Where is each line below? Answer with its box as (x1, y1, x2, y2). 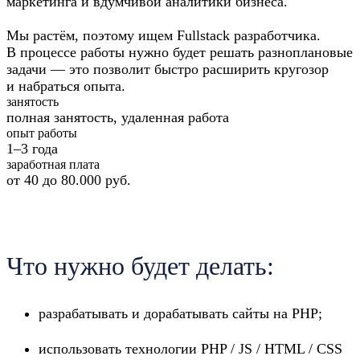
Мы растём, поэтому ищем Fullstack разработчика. (6, 27, 321, 43)
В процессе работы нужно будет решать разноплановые (6, 44, 353, 60)
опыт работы (6, 126, 77, 140)
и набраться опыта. (6, 78, 125, 94)
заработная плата (6, 157, 100, 171)
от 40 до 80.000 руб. (6, 172, 131, 188)
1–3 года (6, 141, 58, 157)
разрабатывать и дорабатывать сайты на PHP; (39, 305, 322, 321)
